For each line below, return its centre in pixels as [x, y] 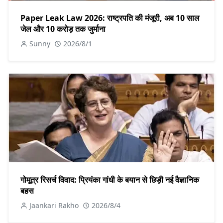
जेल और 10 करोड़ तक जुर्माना [63, 29]
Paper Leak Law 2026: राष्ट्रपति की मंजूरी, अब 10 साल [110, 18]
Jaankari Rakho [54, 205]
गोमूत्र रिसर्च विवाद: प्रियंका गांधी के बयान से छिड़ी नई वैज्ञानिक [110, 179]
